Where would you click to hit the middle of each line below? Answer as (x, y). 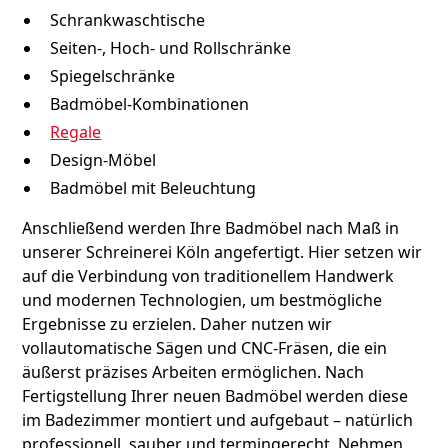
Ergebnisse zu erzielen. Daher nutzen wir (177, 324)
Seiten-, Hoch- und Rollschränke (171, 48)
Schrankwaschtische (128, 20)
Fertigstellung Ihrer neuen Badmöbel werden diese (215, 396)
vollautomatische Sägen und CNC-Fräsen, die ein (205, 348)
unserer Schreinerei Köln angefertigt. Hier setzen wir (222, 252)
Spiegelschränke (113, 76)
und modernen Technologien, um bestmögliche (202, 300)
